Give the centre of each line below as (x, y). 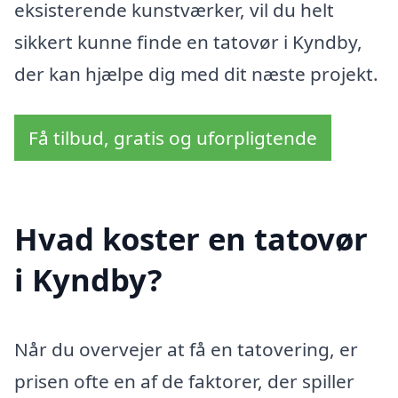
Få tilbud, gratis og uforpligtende (173, 138)
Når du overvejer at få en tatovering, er (186, 349)
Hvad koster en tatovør (191, 238)
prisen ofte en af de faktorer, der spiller (184, 381)
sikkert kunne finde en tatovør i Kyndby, (188, 42)
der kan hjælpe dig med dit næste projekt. (196, 74)
